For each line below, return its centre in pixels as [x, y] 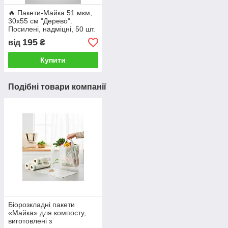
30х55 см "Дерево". [40, 21]
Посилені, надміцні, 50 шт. [52, 29]
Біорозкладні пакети [41, 205]
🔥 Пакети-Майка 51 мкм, [50, 13]
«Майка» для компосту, [47, 213]
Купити [53, 60]
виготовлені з [30, 221]
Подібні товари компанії [57, 87]
